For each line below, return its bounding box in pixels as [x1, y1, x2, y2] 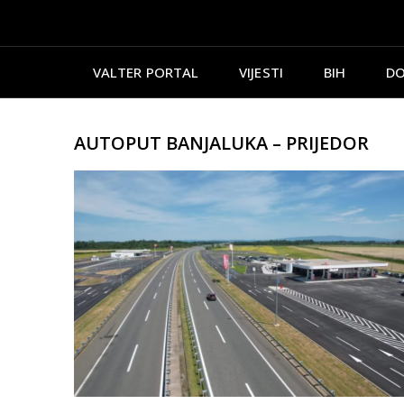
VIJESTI [239, 62, 283, 81]
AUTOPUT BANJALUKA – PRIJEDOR [74, 130, 369, 155]
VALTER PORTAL [92, 62, 199, 81]
